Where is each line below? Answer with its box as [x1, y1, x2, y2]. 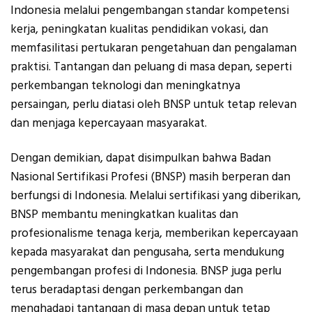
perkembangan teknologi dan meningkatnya [10, 77, 240, 95]
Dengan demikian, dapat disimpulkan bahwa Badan [10, 149, 271, 166]
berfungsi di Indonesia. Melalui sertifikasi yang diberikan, [10, 187, 301, 204]
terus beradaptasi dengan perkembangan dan [10, 281, 243, 298]
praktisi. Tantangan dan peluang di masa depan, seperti [10, 58, 292, 76]
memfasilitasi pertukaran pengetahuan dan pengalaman [10, 40, 297, 57]
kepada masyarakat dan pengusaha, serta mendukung [10, 243, 284, 260]
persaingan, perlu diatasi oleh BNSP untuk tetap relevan [10, 96, 297, 114]
